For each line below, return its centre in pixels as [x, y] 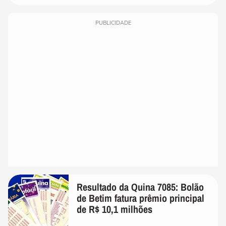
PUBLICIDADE [113, 23]
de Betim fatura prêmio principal [140, 198]
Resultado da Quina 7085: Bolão [140, 187]
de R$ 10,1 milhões [115, 209]
